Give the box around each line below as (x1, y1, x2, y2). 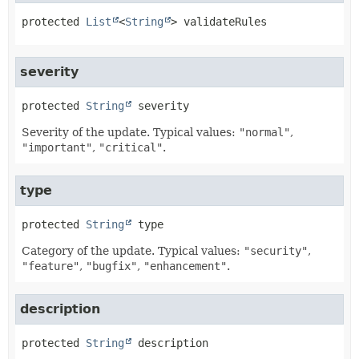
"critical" (99, 141, 163, 154)
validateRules (184, 15, 267, 28)
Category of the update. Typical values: (22, 244, 244, 257)
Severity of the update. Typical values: (22, 126, 239, 139)
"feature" (22, 260, 79, 272)
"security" (244, 244, 308, 257)
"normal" (239, 126, 290, 139)
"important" (22, 141, 92, 154)
